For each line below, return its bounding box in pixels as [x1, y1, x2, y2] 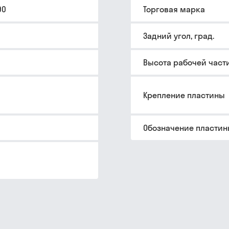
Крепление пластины [143, 90, 225, 100]
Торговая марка [143, 4, 205, 14]
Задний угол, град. [143, 31, 214, 41]
